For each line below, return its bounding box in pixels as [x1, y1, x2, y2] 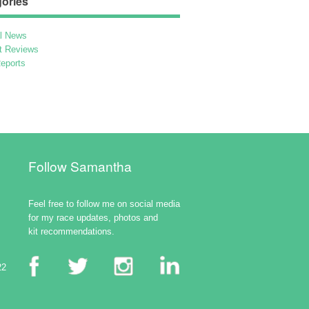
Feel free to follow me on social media [28, 198, 180, 209]
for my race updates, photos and [28, 212, 158, 223]
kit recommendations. [28, 226, 114, 237]
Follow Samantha [28, 156, 132, 175]
